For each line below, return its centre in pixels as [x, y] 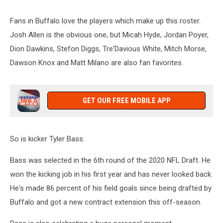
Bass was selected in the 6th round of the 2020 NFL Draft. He [110, 160]
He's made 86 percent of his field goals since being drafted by [111, 188]
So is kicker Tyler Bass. [47, 139]
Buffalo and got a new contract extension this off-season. [106, 202]
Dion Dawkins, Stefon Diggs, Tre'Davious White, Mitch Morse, [108, 49]
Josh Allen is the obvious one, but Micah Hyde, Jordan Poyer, [109, 35]
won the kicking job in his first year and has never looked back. [111, 174]
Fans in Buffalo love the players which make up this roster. [105, 21]
